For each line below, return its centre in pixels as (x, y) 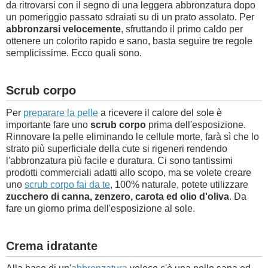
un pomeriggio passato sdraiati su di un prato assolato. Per (130, 17)
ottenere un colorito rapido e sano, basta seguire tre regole (129, 41)
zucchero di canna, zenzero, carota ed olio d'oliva (118, 197)
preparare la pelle (61, 113)
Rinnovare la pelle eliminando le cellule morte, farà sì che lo (133, 137)
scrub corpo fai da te (67, 185)
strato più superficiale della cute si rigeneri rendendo (117, 149)
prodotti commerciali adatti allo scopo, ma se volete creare (129, 173)
